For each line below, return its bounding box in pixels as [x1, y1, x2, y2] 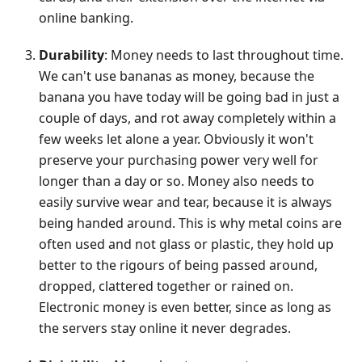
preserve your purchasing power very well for [39, 151, 318, 170]
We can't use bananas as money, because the [39, 67, 314, 86]
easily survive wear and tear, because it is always [39, 193, 332, 212]
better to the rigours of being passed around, [39, 256, 318, 275]
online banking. [39, 9, 133, 27]
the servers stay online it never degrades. [39, 319, 291, 338]
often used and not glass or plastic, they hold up [39, 235, 334, 254]
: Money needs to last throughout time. [104, 46, 343, 65]
